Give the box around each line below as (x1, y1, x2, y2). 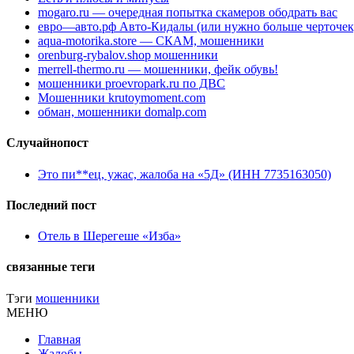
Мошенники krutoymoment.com (38, 91, 205, 105)
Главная (38, 332, 81, 346)
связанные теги (6, 260, 95, 274)
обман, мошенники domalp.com (38, 105, 206, 119)
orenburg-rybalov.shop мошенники (38, 48, 218, 62)
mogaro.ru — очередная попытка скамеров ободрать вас (38, 6, 337, 20)
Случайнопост (6, 136, 88, 150)
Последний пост (6, 198, 96, 212)
